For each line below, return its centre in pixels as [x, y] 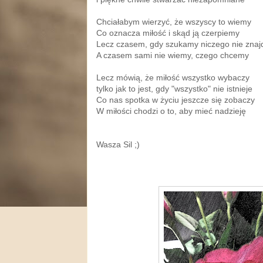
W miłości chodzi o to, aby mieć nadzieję [171, 111]
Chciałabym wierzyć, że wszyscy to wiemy [174, 22]
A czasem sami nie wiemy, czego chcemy [173, 55]
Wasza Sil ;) [118, 145]
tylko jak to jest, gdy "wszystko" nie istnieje [174, 89]
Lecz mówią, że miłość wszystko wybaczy [173, 78]
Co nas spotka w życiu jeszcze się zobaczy [176, 100]
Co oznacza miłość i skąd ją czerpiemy [168, 33]
